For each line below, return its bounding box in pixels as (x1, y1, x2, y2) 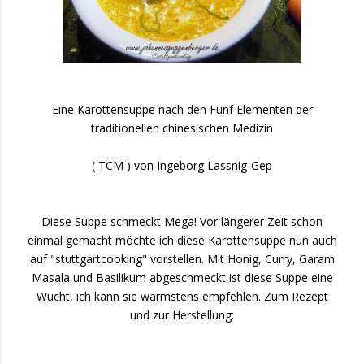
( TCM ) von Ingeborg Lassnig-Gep (92, 158, 272, 173)
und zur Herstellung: (130, 307, 234, 323)
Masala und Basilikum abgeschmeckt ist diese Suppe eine (31, 270, 333, 285)
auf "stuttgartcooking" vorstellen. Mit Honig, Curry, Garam (29, 251, 335, 266)
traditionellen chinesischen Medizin (91, 120, 273, 136)
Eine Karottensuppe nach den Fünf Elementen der (51, 102, 313, 117)
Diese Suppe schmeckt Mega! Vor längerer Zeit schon (41, 214, 323, 229)
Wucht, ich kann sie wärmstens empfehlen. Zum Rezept (36, 288, 328, 304)
